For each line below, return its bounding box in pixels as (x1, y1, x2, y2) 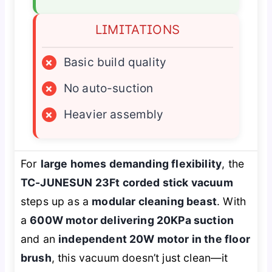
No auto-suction (63, 81, 154, 95)
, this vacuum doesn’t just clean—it (51, 251, 228, 264)
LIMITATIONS (95, 21, 180, 37)
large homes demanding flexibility (40, 157, 222, 170)
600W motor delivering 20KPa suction (30, 213, 234, 226)
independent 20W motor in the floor (58, 232, 250, 245)
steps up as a (20, 194, 92, 208)
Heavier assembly (63, 107, 164, 121)
